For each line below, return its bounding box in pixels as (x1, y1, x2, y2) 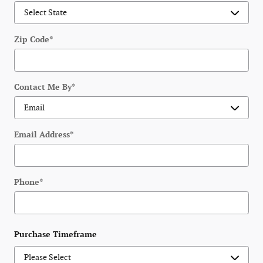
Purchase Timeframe (14, 230, 97, 240)
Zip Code (14, 34, 49, 45)
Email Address (14, 129, 70, 140)
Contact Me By (14, 82, 72, 92)
